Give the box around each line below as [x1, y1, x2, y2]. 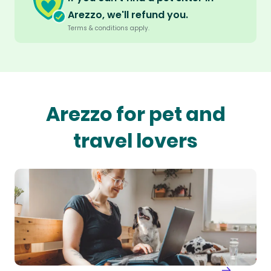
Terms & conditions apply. [68, 24, 149, 33]
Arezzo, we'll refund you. [68, 8, 188, 22]
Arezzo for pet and [45, 100, 226, 128]
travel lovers [73, 127, 198, 155]
